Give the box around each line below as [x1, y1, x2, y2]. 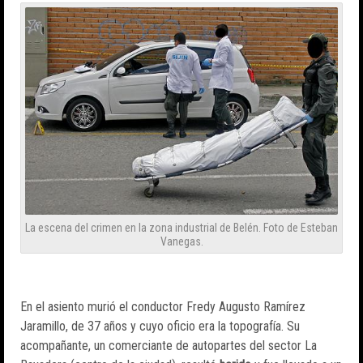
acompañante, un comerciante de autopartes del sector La [20, 338, 317, 354]
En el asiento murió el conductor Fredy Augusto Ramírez [20, 299, 305, 315]
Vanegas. [160, 235, 203, 249]
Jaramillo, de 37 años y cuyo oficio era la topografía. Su [20, 318, 300, 335]
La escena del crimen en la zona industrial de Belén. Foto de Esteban [25, 221, 338, 235]
